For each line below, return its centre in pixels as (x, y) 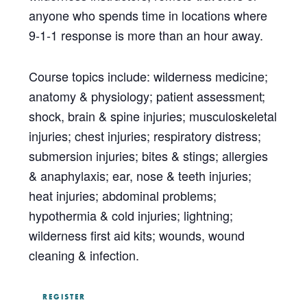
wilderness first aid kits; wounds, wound (137, 235)
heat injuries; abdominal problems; (123, 195)
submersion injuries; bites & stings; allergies (149, 155)
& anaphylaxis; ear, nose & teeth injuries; (140, 175)
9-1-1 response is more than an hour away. (146, 35)
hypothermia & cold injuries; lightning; (131, 215)
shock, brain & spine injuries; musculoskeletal (153, 115)
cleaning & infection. (84, 255)
